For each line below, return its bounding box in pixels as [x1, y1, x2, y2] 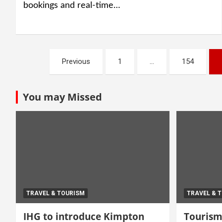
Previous [62, 56, 91, 66]
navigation [15, 68, 93, 90]
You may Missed [23, 90, 102, 104]
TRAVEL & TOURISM [26, 189, 85, 197]
